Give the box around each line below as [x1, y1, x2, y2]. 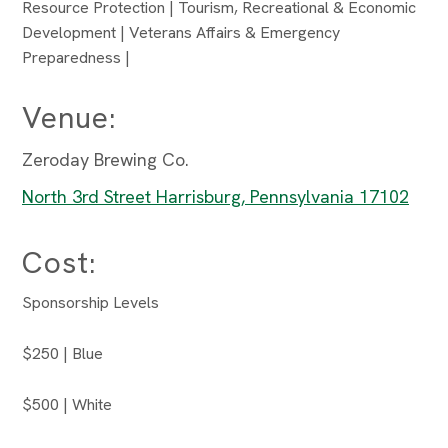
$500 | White [22, 394, 112, 415]
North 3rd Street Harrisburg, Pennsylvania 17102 [22, 185, 409, 208]
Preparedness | [22, 47, 130, 68]
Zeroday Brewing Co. [22, 148, 189, 171]
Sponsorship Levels [22, 292, 159, 313]
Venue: [22, 98, 117, 137]
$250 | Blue [22, 343, 103, 364]
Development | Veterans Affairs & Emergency [22, 22, 340, 43]
